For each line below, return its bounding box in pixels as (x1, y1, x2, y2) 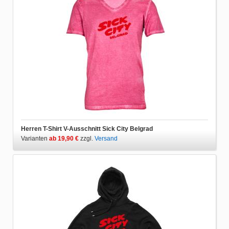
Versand (95, 134, 118, 142)
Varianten (21, 134, 49, 142)
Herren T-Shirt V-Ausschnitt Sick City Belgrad (21, 125, 153, 132)
